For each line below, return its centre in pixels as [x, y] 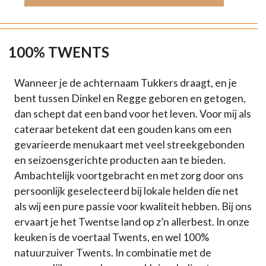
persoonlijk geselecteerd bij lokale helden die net [126, 191]
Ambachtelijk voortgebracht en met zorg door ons [129, 176]
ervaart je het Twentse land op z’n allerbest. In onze [132, 222]
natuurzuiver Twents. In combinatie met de [113, 253]
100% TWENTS [59, 52]
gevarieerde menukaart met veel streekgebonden [129, 145]
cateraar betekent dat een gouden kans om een [123, 129]
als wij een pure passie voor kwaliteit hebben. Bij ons [133, 207]
